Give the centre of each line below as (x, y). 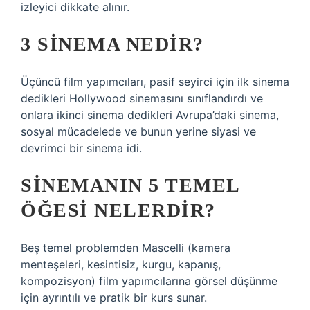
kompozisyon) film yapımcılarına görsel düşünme (149, 281)
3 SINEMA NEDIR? (112, 44)
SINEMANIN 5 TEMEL (130, 185)
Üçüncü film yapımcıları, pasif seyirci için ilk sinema (155, 82)
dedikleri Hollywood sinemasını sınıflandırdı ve (142, 98)
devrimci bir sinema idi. (81, 148)
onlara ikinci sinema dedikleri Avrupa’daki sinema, (150, 115)
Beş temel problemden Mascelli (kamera (126, 248)
